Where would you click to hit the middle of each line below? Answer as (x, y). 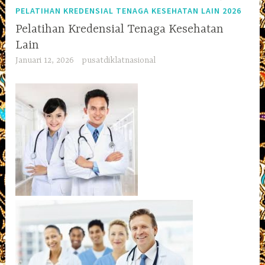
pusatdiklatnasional (118, 60)
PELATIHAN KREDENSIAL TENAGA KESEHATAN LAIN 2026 (129, 10)
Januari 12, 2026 (45, 60)
